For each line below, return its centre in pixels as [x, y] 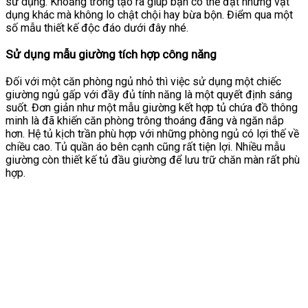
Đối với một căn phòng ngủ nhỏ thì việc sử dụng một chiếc [143, 82]
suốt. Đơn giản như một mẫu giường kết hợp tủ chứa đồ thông [152, 108]
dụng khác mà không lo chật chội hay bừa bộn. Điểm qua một [149, 14]
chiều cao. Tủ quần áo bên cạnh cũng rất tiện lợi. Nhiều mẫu [145, 147]
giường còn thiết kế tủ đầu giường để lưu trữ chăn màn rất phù [153, 160]
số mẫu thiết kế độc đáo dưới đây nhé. [97, 27]
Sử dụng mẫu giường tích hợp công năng [111, 55]
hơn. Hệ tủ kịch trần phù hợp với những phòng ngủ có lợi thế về [152, 134]
